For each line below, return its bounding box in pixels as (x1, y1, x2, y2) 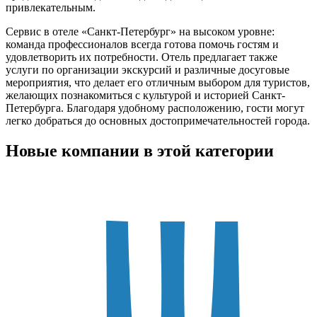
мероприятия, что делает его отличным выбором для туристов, (6, 76, 310, 88)
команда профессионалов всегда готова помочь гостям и (6, 38, 279, 50)
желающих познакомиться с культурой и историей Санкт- (6, 88, 285, 101)
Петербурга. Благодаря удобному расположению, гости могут (6, 101, 304, 114)
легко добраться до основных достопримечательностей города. (6, 114, 310, 127)
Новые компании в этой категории (6, 141, 274, 160)
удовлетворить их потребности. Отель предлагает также (6, 50, 277, 63)
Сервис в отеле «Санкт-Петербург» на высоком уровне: (6, 25, 275, 38)
